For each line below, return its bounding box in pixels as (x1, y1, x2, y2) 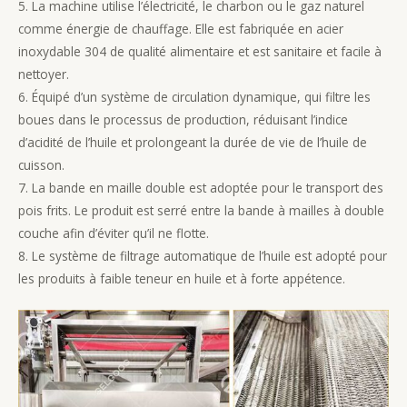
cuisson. (18, 156, 65, 174)
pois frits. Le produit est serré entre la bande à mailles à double (18, 202, 384, 220)
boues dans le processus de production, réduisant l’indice (18, 111, 348, 129)
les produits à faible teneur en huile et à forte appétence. (18, 270, 345, 288)
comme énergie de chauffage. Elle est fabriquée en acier (18, 20, 343, 38)
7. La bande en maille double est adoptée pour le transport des (18, 179, 383, 197)
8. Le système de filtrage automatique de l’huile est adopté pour (18, 247, 387, 265)
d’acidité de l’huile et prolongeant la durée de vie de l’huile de (18, 134, 367, 152)
